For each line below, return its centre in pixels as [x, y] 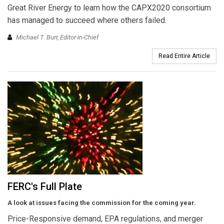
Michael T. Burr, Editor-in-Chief [57, 37]
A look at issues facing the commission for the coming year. [102, 202]
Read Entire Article [184, 56]
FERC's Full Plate [45, 186]
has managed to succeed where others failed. [87, 20]
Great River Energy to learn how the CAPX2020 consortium [109, 8]
